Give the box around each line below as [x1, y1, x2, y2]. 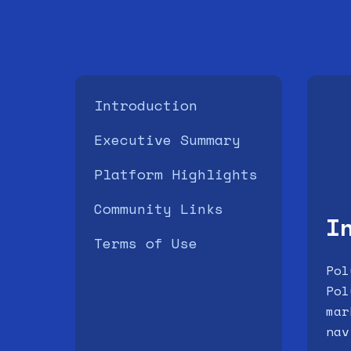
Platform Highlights [94, 164, 258, 184]
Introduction [94, 95, 197, 115]
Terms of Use [94, 233, 197, 253]
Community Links [94, 198, 223, 219]
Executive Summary [94, 129, 241, 150]
